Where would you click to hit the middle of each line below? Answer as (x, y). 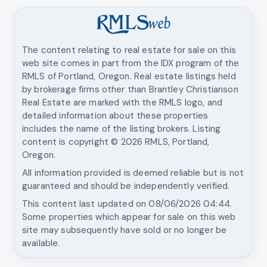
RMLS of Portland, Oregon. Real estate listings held (129, 76)
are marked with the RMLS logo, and (147, 102)
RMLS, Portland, (176, 142)
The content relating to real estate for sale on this (129, 50)
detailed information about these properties (115, 115)
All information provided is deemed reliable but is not (133, 173)
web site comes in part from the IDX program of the (131, 63)
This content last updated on (86, 204)
